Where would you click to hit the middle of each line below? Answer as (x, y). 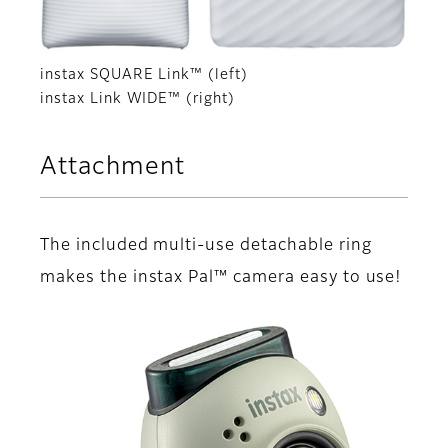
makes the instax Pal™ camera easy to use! (221, 277)
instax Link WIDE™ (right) (137, 98)
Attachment (112, 166)
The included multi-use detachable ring (206, 245)
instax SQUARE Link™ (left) (144, 74)
